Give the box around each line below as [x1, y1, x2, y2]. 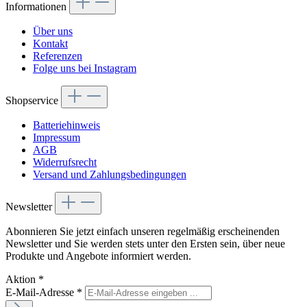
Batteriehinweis [33, 119, 100, 131]
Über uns [33, 25, 73, 37]
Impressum [33, 131, 80, 143]
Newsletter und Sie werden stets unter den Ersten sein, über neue [5, 237, 285, 249]
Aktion [5, 273, 38, 285]
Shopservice [5, 94, 61, 106]
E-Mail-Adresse [5, 286, 77, 298]
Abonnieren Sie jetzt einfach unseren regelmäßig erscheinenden [5, 225, 280, 237]
